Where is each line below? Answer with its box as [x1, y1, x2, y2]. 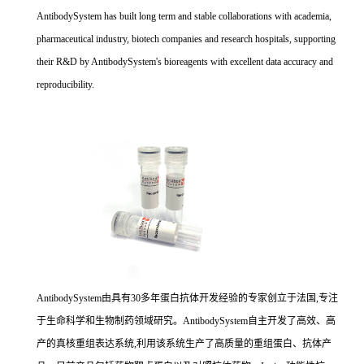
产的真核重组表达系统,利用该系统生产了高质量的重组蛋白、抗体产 [37, 338, 331, 350]
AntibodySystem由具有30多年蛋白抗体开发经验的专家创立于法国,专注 [37, 292, 338, 305]
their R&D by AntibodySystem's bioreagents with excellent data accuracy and [37, 56, 333, 68]
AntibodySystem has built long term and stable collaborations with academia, [37, 11, 331, 23]
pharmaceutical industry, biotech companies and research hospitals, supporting [37, 33, 336, 45]
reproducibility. [37, 79, 94, 91]
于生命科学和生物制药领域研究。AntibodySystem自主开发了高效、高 [37, 315, 336, 327]
